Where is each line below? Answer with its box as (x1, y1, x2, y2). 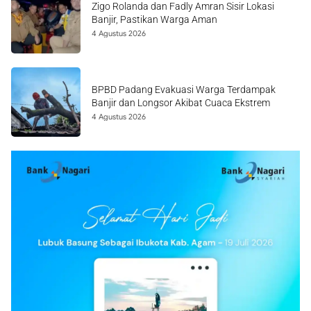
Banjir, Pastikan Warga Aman (92, 14, 217, 25)
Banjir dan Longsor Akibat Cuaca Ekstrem (92, 97, 270, 108)
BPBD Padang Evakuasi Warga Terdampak (92, 84, 276, 95)
